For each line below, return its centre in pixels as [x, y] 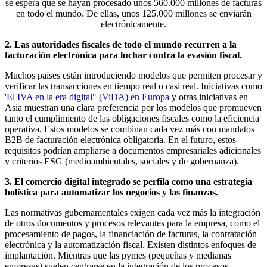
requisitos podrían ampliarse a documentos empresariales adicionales [133, 151]
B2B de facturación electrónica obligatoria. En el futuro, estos [120, 140]
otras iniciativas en [212, 97]
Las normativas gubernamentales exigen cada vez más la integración [133, 213]
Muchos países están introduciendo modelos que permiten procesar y [133, 76]
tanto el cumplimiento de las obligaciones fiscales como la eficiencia [132, 119]
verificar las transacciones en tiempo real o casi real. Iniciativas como [133, 86]
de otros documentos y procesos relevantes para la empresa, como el [132, 223]
